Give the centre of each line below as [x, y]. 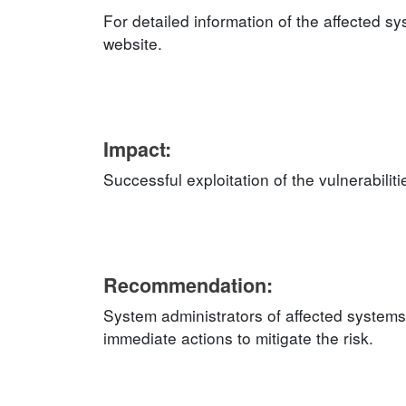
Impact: [137, 149]
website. [133, 43]
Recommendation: [188, 285]
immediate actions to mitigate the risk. [238, 338]
